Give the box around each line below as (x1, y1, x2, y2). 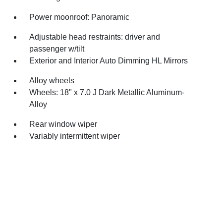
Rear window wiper (29, 120, 98, 128)
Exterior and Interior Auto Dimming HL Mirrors (29, 56, 188, 65)
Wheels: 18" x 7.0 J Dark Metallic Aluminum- (29, 88, 185, 97)
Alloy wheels (29, 76, 75, 85)
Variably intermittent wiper (29, 132, 120, 140)
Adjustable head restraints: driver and (29, 33, 161, 41)
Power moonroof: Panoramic (29, 13, 130, 21)
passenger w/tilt (29, 45, 85, 53)
